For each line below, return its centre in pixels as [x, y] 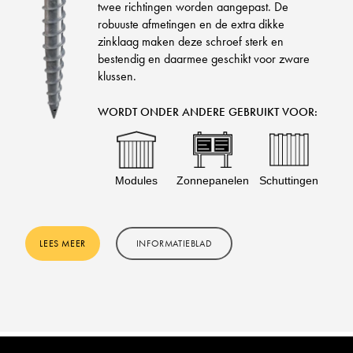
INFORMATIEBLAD [174, 244]
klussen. [117, 76]
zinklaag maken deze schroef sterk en [190, 42]
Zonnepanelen [212, 181]
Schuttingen [289, 181]
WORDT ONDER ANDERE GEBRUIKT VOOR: [207, 112]
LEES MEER [63, 244]
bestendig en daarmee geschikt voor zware [203, 59]
